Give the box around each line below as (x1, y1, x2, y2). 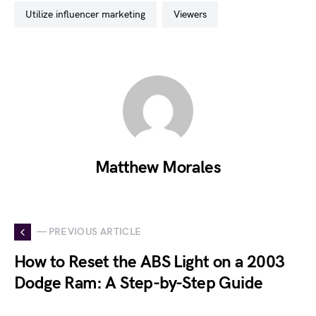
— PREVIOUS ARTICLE (37, 226, 142, 238)
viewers (180, 8, 207, 20)
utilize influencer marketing (32, 8, 145, 20)
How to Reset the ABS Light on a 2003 (14, 251, 285, 272)
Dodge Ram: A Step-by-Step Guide (14, 272, 263, 293)
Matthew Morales (95, 157, 221, 178)
